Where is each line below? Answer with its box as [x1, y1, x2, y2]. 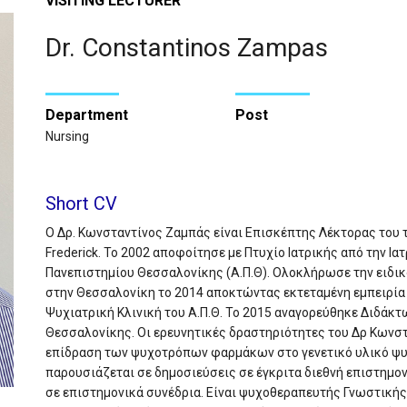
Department [45, 106, 128, 124]
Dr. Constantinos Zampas [45, 33, 328, 64]
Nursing [45, 128, 89, 144]
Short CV [45, 192, 117, 214]
